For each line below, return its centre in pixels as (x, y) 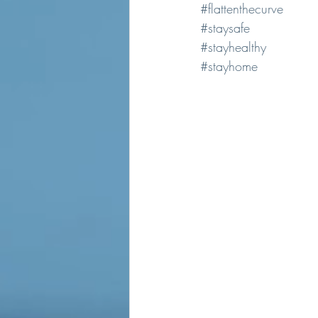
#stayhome (229, 66)
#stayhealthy (233, 47)
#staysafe (225, 28)
